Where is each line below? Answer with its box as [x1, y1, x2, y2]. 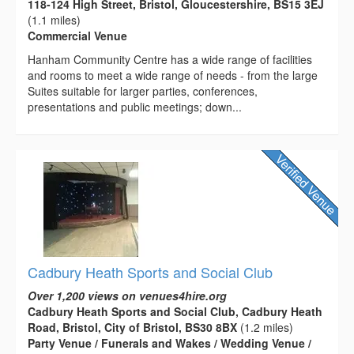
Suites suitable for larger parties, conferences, [28, 82, 258, 99]
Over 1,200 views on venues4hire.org [28, 287, 227, 303]
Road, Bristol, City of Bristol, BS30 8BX [28, 318, 237, 335]
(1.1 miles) [28, 11, 81, 28]
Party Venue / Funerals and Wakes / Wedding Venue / [28, 334, 311, 351]
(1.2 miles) [237, 318, 293, 335]
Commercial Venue [28, 27, 127, 43]
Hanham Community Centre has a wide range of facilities [28, 51, 312, 67]
